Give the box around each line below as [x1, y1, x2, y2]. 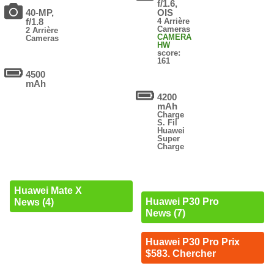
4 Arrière [157, 17, 190, 26]
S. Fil [157, 118, 178, 128]
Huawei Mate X [13, 185, 82, 196]
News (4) [13, 197, 54, 208]
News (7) [145, 208, 185, 219]
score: [157, 48, 181, 58]
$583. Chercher [145, 248, 216, 259]
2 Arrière [26, 26, 59, 35]
